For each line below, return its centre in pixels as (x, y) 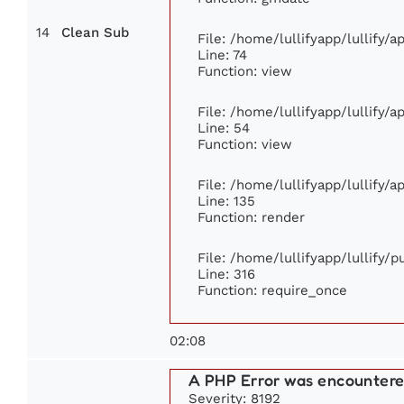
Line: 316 (226, 274)
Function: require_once (272, 290)
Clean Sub (95, 33)
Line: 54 (224, 128)
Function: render (251, 217)
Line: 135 (226, 201)
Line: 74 (222, 55)
